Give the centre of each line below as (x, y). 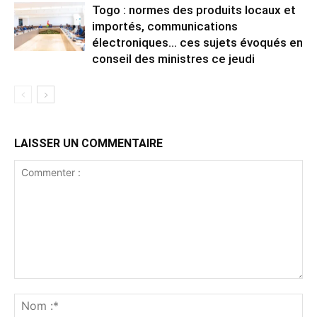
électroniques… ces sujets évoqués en (197, 42)
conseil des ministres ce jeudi (173, 58)
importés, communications (165, 26)
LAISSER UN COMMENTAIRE (88, 143)
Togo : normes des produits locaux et (194, 10)
